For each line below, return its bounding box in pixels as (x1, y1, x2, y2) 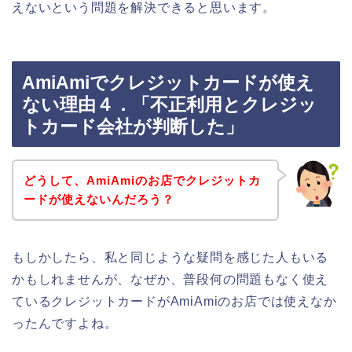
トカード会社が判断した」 (22, 116, 244, 137)
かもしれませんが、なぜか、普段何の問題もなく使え (12, 272, 329, 286)
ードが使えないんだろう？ (23, 192, 174, 206)
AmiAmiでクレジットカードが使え (22, 72, 314, 93)
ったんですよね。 (12, 316, 118, 330)
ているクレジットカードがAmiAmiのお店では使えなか (12, 294, 337, 308)
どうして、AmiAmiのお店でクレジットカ (23, 173, 261, 187)
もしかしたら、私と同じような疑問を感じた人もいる (12, 250, 329, 264)
